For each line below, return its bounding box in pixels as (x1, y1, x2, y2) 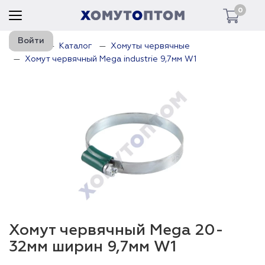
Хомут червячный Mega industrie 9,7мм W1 (25, 55, 196, 63)
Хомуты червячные (111, 42, 190, 50)
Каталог (59, 42, 92, 50)
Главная (9, 42, 41, 50)
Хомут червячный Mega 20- (9, 223, 224, 238)
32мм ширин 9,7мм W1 (9, 240, 176, 255)
